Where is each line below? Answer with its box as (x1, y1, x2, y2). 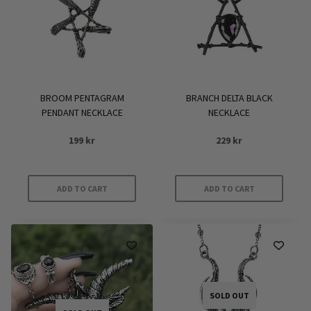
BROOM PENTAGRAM (40, 92, 124, 104)
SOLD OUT (209, 289, 249, 301)
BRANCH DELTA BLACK (185, 92, 273, 104)
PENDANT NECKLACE (41, 106, 123, 119)
